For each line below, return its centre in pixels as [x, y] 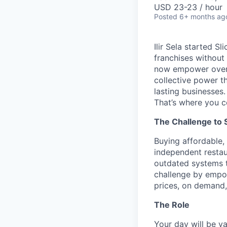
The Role [172, 205]
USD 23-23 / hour [188, 7]
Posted [166, 17]
